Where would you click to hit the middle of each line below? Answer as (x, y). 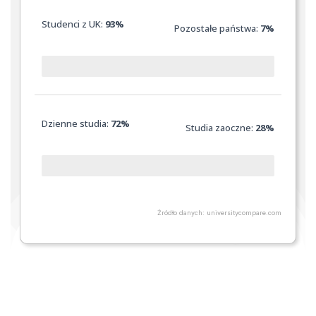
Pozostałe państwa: (217, 28)
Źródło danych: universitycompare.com (219, 212)
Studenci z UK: (74, 24)
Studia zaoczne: (220, 127)
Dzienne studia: (77, 123)
